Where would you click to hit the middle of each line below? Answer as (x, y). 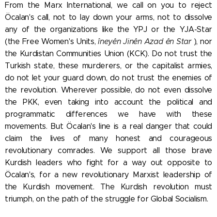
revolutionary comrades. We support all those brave (108, 150)
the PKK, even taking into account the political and (108, 102)
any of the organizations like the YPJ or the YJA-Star (108, 29)
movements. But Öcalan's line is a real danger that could (108, 126)
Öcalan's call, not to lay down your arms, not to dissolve (108, 17)
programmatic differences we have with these (108, 114)
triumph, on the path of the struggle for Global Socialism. (107, 199)
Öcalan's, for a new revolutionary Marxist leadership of (108, 174)
